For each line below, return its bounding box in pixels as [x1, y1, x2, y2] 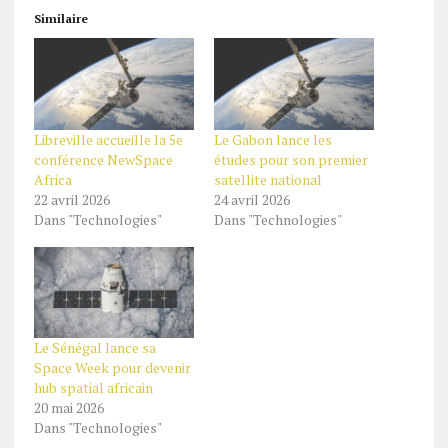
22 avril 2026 [33, 189, 110, 209]
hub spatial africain [33, 378, 153, 398]
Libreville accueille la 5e [33, 129, 183, 149]
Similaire [33, 11, 88, 27]
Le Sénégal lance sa [33, 338, 156, 358]
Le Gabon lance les [213, 129, 332, 149]
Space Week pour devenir [33, 358, 191, 378]
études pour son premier [213, 149, 368, 169]
